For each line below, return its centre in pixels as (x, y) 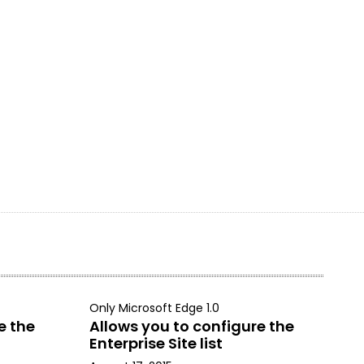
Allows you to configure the (191, 326)
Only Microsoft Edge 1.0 (154, 308)
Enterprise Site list (156, 343)
